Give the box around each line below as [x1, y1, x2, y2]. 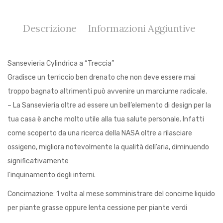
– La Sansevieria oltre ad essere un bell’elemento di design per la [7, 101, 211, 110]
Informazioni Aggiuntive [88, 21, 195, 34]
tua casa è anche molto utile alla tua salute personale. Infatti [7, 114, 204, 123]
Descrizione [23, 21, 77, 34]
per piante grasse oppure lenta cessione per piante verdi [7, 203, 187, 212]
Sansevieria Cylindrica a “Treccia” [7, 59, 114, 68]
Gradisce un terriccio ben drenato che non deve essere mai [7, 73, 196, 82]
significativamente [7, 156, 69, 165]
